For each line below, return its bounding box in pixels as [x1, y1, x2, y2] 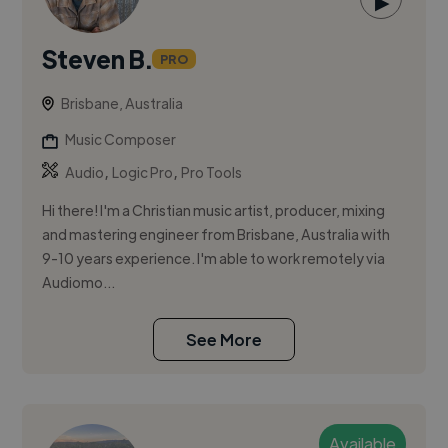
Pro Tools [181, 163, 243, 182]
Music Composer [65, 130, 177, 149]
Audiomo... [42, 273, 116, 292]
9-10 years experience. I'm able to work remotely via [42, 249, 386, 268]
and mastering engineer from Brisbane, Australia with [42, 225, 391, 244]
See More [186, 329, 262, 351]
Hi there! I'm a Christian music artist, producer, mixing [42, 201, 386, 220]
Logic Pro [112, 163, 174, 182]
